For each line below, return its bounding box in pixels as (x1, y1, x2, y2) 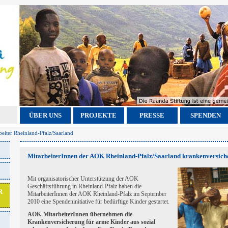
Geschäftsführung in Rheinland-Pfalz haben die (27, 183, 141, 190)
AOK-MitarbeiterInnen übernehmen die (27, 211, 132, 218)
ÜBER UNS (28, 111, 62, 119)
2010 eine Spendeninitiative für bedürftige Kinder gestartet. (27, 198, 169, 205)
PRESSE (139, 111, 164, 119)
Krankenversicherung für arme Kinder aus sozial (27, 218, 155, 225)
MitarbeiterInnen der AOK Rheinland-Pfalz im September (27, 190, 166, 197)
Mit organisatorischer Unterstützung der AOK (27, 175, 138, 182)
